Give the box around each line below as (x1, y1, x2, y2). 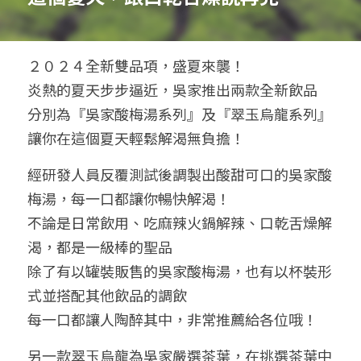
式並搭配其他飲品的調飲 (27, 284, 187, 305)
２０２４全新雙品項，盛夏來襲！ (27, 55, 245, 76)
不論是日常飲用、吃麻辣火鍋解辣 (27, 212, 245, 233)
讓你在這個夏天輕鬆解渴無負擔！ (27, 127, 245, 148)
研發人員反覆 (42, 164, 129, 185)
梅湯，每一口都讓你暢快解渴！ (27, 188, 230, 209)
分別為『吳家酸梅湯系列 (27, 103, 187, 124)
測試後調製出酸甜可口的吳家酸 (129, 164, 332, 185)
